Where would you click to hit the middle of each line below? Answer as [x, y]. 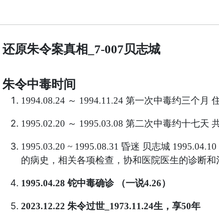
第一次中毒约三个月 [167, 101]
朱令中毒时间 [39, 84]
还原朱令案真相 [45, 49]
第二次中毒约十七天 [167, 124]
